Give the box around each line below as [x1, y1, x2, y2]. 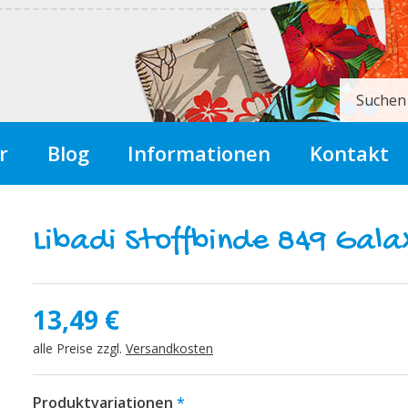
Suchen [356, 90, 406, 110]
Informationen [127, 139, 271, 167]
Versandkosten [125, 340, 213, 357]
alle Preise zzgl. [32, 340, 126, 357]
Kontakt [310, 139, 390, 167]
